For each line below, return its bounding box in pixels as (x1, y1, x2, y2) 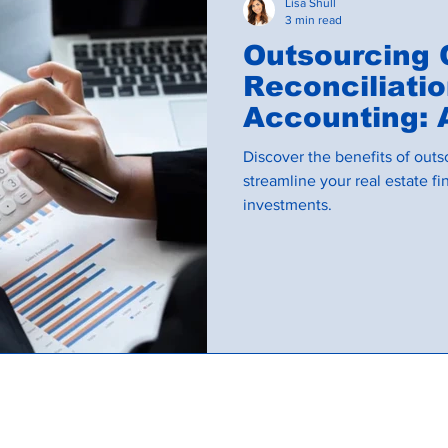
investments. (243, 196, 332, 213)
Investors (243, 133, 385, 164)
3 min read (285, 12, 342, 27)
